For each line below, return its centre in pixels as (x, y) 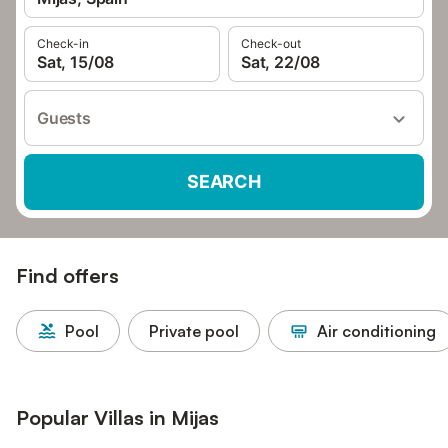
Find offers (67, 275)
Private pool (194, 331)
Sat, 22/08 (281, 62)
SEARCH (224, 181)
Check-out (271, 43)
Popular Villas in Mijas (117, 417)
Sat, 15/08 (76, 62)
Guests (64, 118)
